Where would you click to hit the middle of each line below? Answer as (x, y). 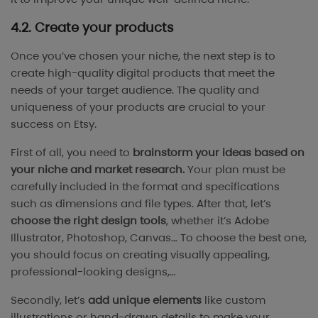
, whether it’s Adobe (218, 221)
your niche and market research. (98, 170)
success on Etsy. (54, 124)
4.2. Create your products (92, 28)
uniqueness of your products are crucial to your (138, 107)
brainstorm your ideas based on (219, 153)
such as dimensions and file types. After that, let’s (141, 204)
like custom (234, 300)
